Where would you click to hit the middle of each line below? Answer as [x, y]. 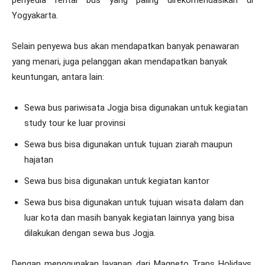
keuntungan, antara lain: [58, 77]
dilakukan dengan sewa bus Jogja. [90, 233]
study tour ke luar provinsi [75, 123]
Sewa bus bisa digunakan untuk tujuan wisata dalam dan [134, 202]
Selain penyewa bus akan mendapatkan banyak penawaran [125, 46]
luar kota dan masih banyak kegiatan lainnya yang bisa [129, 217]
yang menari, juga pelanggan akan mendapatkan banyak [119, 61]
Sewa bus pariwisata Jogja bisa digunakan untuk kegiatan [136, 107]
